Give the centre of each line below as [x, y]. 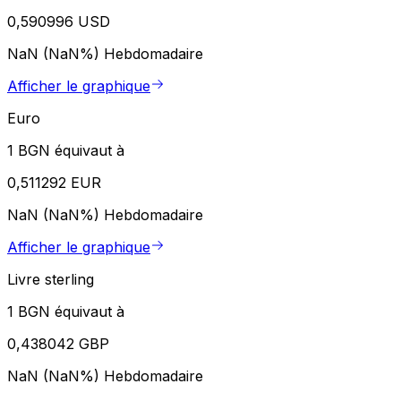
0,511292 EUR [54, 183]
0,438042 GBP [58, 344]
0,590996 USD [59, 22]
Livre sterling [51, 280]
